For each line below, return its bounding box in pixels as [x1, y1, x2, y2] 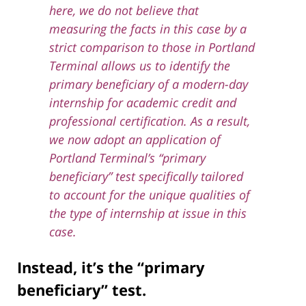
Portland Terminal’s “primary [48, 150, 206, 167]
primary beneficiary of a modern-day [48, 76, 248, 93]
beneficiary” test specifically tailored [48, 168, 243, 185]
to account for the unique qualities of [48, 186, 250, 204]
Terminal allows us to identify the [48, 57, 230, 74]
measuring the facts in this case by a [48, 20, 247, 38]
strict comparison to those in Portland [48, 39, 255, 56]
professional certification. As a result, [48, 113, 250, 130]
